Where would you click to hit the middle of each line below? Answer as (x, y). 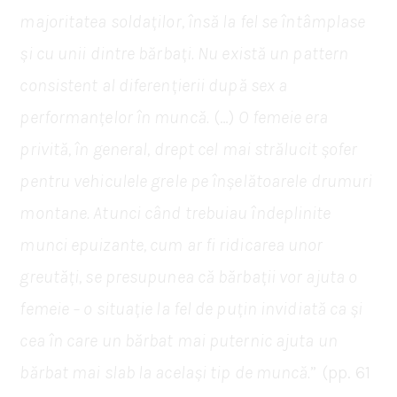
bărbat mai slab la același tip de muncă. (165, 372)
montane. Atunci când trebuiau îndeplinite (175, 213)
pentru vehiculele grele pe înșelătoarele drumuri (196, 181)
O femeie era (284, 117)
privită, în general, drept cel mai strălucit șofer (189, 149)
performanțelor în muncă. (114, 117)
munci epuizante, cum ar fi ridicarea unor (171, 245)
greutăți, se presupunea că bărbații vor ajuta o (189, 276)
